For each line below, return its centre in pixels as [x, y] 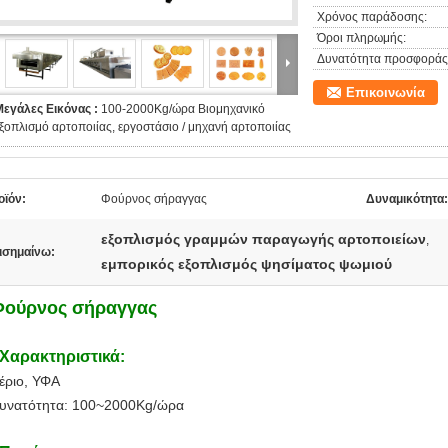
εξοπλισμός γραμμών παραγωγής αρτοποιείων [263, 239]
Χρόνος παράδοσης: [372, 17]
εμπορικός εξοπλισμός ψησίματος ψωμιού [246, 264]
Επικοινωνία [385, 92]
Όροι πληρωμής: [361, 38]
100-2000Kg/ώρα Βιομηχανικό [183, 109]
